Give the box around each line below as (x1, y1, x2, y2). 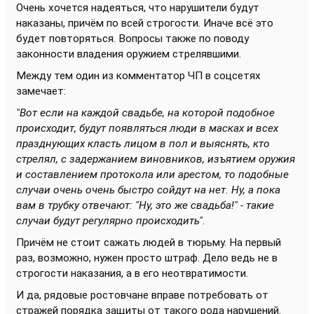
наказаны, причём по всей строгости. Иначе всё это (16, 17, 273, 29)
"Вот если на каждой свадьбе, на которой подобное (16, 107, 275, 119)
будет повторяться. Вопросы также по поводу (16, 32, 249, 45)
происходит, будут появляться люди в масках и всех (16, 122, 278, 135)
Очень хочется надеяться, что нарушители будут (16, 1, 259, 14)
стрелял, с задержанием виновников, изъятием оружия (16, 153, 295, 165)
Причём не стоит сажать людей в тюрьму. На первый (16, 236, 281, 249)
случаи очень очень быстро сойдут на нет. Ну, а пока (16, 184, 280, 196)
